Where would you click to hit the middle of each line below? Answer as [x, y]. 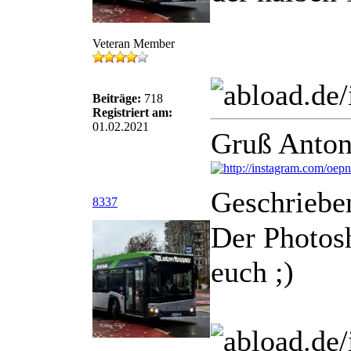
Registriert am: [132, 112]
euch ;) [252, 272]
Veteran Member [134, 43]
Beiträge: [117, 98]
